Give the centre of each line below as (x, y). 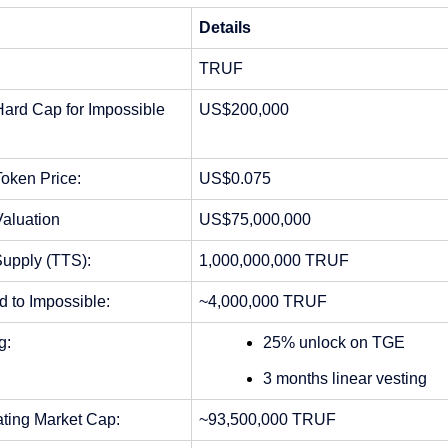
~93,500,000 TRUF (267, 420)
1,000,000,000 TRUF (273, 261)
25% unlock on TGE (333, 343)
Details (224, 28)
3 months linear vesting (344, 379)
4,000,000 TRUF (267, 302)
